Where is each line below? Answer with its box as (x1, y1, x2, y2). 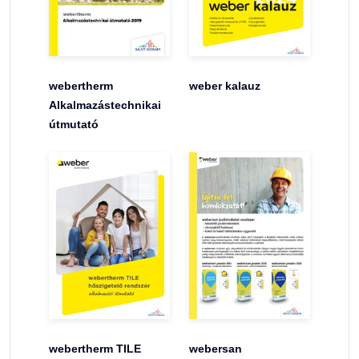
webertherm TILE (49, 341, 141, 355)
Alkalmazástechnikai (49, 99, 161, 112)
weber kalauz (189, 79, 260, 93)
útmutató (49, 118, 99, 131)
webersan (189, 341, 242, 355)
